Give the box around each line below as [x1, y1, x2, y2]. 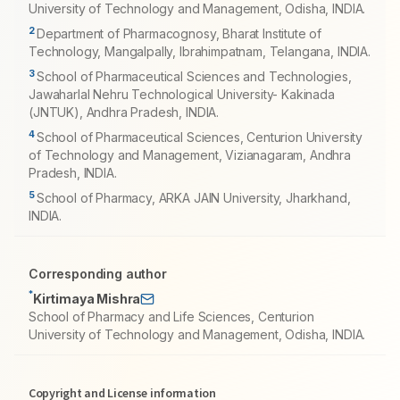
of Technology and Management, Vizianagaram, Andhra [29, 147, 351, 162]
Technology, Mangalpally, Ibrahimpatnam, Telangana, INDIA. [29, 44, 371, 59]
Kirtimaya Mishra [32, 291, 141, 306]
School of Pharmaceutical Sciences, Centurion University [36, 129, 363, 145]
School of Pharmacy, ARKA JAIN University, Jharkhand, [36, 190, 351, 205]
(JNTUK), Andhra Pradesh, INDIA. [29, 104, 220, 120]
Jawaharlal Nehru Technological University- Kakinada [29, 87, 335, 102]
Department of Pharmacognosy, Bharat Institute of [36, 26, 322, 41]
